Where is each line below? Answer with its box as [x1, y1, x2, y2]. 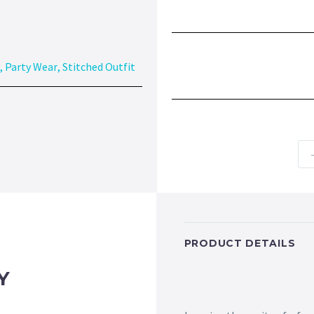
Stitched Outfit [62, 60, 135, 74]
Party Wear [4, 60, 57, 74]
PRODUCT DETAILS [184, 237, 296, 250]
